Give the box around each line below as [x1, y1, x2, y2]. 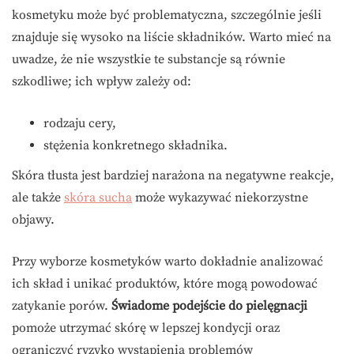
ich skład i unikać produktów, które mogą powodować [12, 276, 318, 292]
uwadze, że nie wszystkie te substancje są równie [12, 51, 285, 68]
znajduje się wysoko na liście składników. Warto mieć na [12, 29, 331, 46]
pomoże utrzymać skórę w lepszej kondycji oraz [12, 320, 280, 337]
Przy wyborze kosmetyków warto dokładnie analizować [12, 254, 323, 270]
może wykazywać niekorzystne [132, 190, 308, 206]
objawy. [12, 212, 55, 228]
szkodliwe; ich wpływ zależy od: [12, 73, 191, 90]
